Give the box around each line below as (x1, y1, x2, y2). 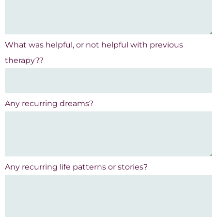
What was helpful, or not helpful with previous (5, 40, 183, 50)
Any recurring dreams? (5, 99, 93, 108)
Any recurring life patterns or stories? (5, 162, 148, 172)
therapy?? (5, 56, 44, 65)
